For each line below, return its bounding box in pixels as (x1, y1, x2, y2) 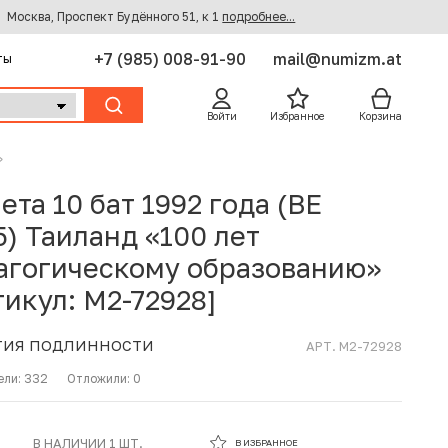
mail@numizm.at (273, 48, 403, 69)
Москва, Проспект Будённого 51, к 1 (7, 9, 223, 25)
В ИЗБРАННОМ (235, 421, 301, 433)
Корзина (359, 110, 403, 123)
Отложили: (66, 371, 133, 387)
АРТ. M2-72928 (306, 338, 403, 355)
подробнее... (222, 9, 296, 25)
